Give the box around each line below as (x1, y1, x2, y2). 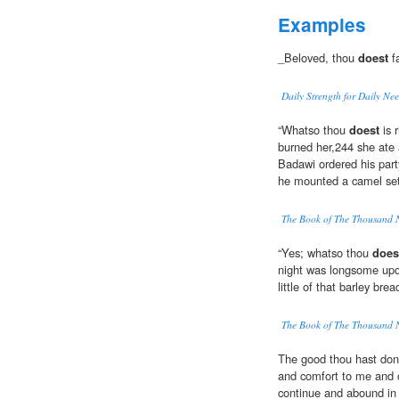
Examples (278, 12, 366, 38)
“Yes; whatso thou (278, 244, 372, 262)
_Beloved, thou (278, 49, 358, 67)
